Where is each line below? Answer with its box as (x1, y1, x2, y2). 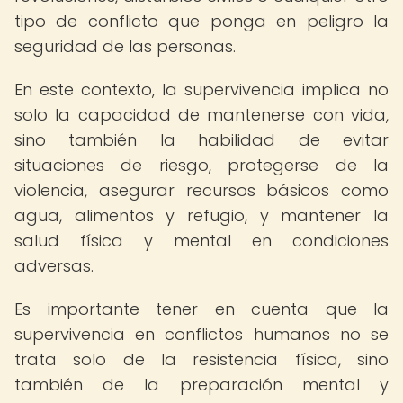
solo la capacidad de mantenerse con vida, (14, 103, 389, 126)
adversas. (14, 255, 94, 277)
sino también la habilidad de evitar (14, 129, 389, 151)
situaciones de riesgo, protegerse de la (14, 154, 389, 176)
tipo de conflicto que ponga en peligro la (14, 10, 389, 32)
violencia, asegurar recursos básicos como (14, 179, 389, 201)
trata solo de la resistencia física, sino (14, 348, 389, 371)
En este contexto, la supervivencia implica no (14, 78, 389, 101)
